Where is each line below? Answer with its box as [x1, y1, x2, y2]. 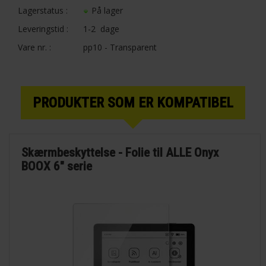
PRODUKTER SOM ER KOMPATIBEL [33, 94, 233, 111]
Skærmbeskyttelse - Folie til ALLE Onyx [21, 145, 219, 160]
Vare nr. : [18, 41, 51, 53]
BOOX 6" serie [21, 159, 93, 174]
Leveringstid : [18, 23, 68, 34]
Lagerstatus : [18, 4, 68, 16]
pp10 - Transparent [83, 41, 157, 53]
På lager [91, 4, 125, 16]
